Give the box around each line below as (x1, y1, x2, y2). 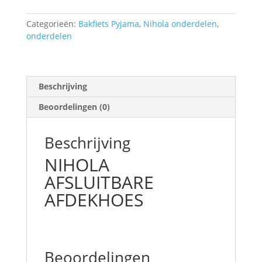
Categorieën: (26, 18, 78, 29)
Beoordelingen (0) (38, 101, 110, 112)
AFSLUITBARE (44, 170, 154, 194)
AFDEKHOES (44, 187, 143, 212)
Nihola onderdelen (143, 18, 217, 29)
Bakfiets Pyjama (78, 18, 139, 29)
